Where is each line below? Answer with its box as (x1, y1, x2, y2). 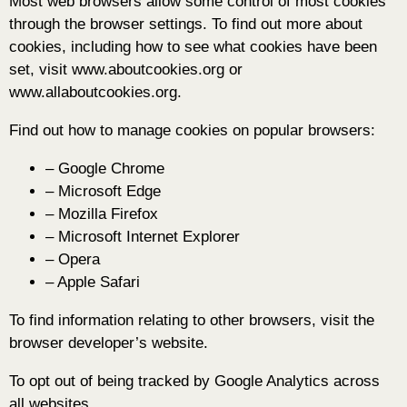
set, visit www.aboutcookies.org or (9, 61, 243, 79)
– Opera (45, 251, 100, 269)
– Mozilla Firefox (45, 205, 158, 223)
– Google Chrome (45, 160, 164, 178)
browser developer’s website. (9, 334, 208, 352)
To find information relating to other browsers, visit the (9, 312, 374, 330)
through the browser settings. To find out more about (9, 15, 362, 34)
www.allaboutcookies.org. (9, 84, 182, 102)
